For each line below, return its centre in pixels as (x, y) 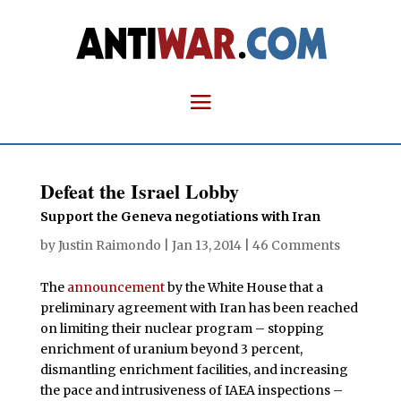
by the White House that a (243, 287)
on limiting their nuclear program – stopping (182, 328)
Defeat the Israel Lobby (139, 191)
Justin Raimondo (109, 245)
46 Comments (296, 245)
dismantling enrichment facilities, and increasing (194, 370)
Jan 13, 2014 (206, 245)
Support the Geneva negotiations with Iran (180, 217)
